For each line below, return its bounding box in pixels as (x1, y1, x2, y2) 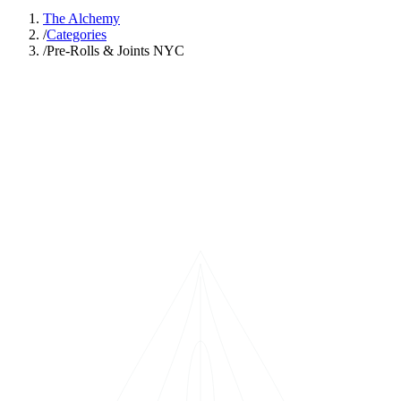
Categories (47, 27, 107, 42)
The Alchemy (43, 11, 120, 26)
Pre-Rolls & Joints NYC (47, 43, 184, 58)
